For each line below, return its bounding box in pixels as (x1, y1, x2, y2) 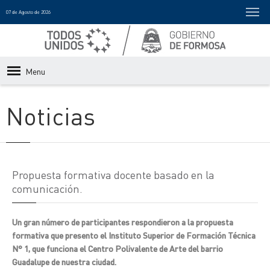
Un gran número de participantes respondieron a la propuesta (12, 216, 233, 227)
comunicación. (12, 181, 83, 195)
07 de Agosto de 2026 (6, 9, 51, 15)
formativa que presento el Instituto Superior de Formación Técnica (12, 230, 256, 240)
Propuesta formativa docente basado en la (12, 168, 215, 181)
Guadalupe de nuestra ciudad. (12, 256, 116, 267)
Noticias (6, 100, 95, 131)
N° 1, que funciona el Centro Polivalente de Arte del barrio (12, 243, 223, 254)
